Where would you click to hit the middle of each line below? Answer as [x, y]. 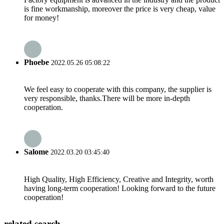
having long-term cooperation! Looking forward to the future [120, 188]
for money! [41, 17]
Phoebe [36, 62]
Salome [36, 152]
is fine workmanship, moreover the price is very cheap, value [120, 8]
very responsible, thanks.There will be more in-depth [107, 98]
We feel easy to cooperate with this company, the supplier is [118, 89]
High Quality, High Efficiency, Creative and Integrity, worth [119, 179]
